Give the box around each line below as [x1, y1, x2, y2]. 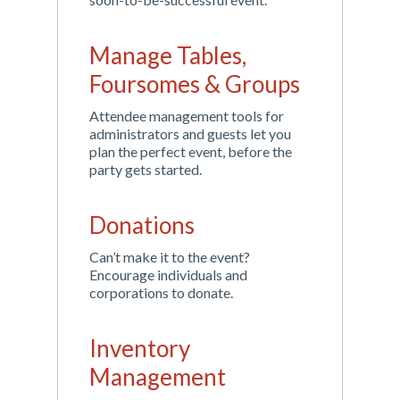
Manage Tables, [89, 41, 246, 70]
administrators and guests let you [89, 125, 291, 142]
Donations [89, 211, 195, 239]
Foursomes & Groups [89, 70, 300, 98]
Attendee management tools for [89, 107, 284, 124]
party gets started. [89, 161, 202, 178]
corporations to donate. [89, 284, 233, 301]
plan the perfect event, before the [89, 143, 292, 160]
